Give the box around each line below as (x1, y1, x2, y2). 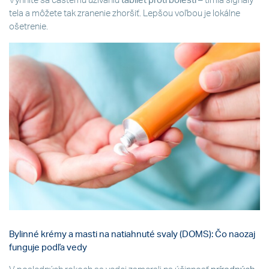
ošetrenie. (9, 22, 48, 32)
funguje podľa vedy (9, 243, 87, 252)
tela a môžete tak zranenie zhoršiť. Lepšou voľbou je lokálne (9, 9, 240, 19)
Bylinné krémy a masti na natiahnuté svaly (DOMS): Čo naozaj (9, 230, 255, 239)
